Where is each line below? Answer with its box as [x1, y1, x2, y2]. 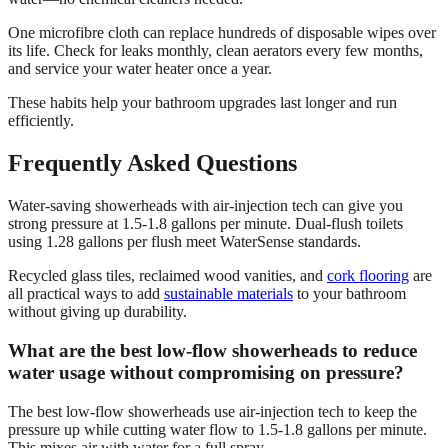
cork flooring [327, 267, 409, 285]
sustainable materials [164, 285, 293, 303]
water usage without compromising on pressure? [8, 361, 404, 383]
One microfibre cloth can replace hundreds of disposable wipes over [8, 24, 436, 42]
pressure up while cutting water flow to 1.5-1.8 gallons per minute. [8, 420, 427, 438]
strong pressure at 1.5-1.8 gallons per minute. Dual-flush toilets [8, 215, 403, 233]
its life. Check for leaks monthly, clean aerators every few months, [8, 42, 423, 60]
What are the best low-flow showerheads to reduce [8, 339, 417, 361]
